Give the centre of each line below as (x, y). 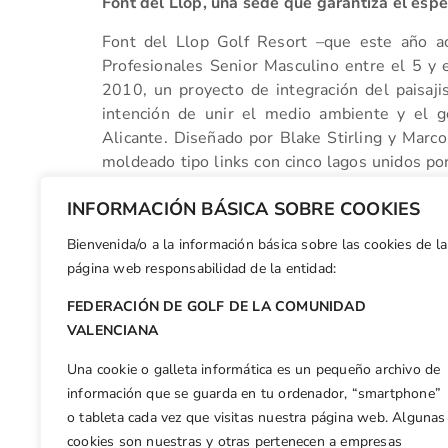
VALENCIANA (112, 331)
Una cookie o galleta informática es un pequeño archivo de (254, 369)
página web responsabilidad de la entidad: (202, 269)
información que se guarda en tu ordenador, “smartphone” (254, 393)
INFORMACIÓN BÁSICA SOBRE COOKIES (244, 209)
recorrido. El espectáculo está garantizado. (258, 185)
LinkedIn (319, 268)
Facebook (207, 268)
